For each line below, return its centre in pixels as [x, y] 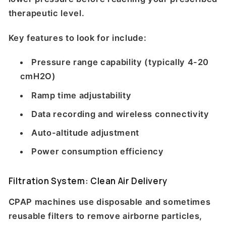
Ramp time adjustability [81, 95]
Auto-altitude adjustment [85, 132]
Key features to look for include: [77, 38]
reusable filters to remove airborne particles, [105, 216]
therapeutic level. [46, 13]
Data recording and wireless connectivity [120, 114]
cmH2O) [38, 76]
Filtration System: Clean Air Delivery [88, 181]
